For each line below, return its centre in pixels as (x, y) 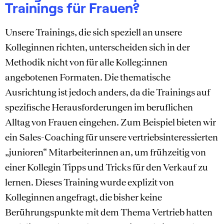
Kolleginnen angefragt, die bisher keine (83, 197)
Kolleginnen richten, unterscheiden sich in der (97, 47)
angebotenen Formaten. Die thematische (88, 77)
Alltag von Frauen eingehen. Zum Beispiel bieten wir (110, 122)
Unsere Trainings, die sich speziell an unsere (93, 32)
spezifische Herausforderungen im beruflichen (99, 107)
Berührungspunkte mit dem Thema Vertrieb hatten (109, 212)
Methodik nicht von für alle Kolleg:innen (86, 62)
